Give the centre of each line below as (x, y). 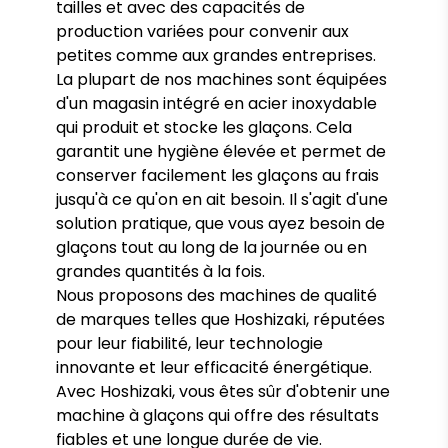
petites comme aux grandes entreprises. (216, 55)
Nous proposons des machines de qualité (216, 295)
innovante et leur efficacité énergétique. (214, 367)
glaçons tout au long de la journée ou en (211, 247)
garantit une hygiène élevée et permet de (221, 151)
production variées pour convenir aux (202, 31)
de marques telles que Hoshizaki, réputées (220, 319)
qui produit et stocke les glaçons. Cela (204, 127)
